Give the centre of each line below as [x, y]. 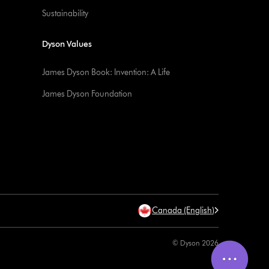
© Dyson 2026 [196, 243]
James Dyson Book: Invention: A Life [106, 72]
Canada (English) [183, 210]
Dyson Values [67, 44]
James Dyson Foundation [87, 94]
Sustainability [65, 14]
